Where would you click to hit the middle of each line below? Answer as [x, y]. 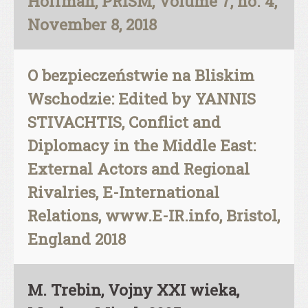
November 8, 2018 [92, 24]
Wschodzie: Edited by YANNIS [142, 98]
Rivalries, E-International [123, 192]
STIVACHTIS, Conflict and [124, 122]
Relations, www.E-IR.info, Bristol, [154, 215]
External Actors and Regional [139, 168]
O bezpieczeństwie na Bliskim [141, 75]
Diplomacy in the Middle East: [142, 145]
